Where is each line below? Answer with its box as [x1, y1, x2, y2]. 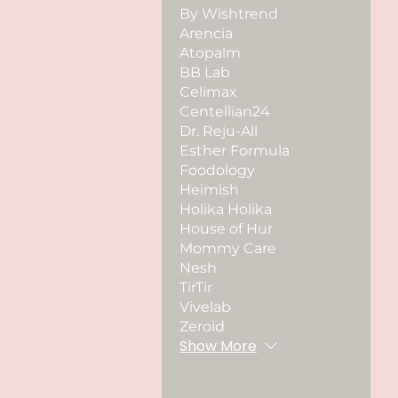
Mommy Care [179, 240, 276, 257]
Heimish [179, 181, 239, 198]
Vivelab [179, 298, 231, 315]
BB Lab [179, 64, 230, 81]
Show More [179, 336, 257, 356]
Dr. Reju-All [179, 123, 258, 139]
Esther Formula [179, 142, 290, 159]
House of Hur [179, 220, 273, 237]
